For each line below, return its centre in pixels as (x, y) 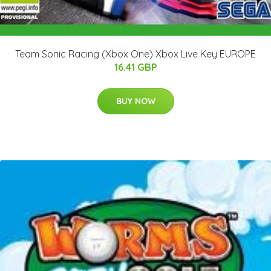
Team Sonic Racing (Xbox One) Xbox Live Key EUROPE (135, 54)
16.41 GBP (135, 67)
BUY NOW (135, 101)
